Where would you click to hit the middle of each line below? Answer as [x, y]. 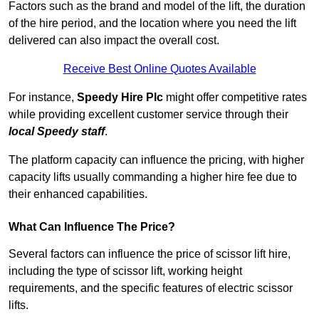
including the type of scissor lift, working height [125, 271]
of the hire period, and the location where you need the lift [152, 23]
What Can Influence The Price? [92, 227]
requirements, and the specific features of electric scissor [151, 288]
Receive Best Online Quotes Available [159, 69]
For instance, [43, 98]
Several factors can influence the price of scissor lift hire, [150, 254]
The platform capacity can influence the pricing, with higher [156, 160]
